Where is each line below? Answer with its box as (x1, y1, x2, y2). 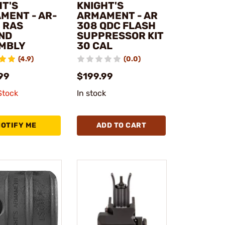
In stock (76, 88, 106, 98)
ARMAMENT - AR (76, 9, 158, 22)
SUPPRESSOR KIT (76, 29, 164, 42)
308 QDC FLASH (76, 19, 156, 32)
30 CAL (76, 39, 113, 52)
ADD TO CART (96, 121, 146, 130)
